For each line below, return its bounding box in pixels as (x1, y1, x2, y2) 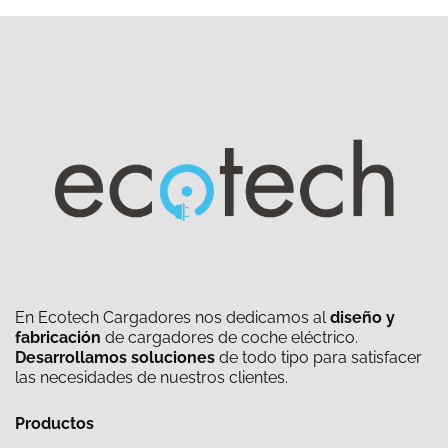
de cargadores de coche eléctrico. (101, 328, 358, 348)
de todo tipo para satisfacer (215, 348, 422, 368)
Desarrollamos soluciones (15, 348, 215, 368)
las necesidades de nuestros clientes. (15, 368, 288, 388)
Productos (15, 413, 94, 433)
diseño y (330, 308, 395, 328)
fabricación (15, 328, 101, 348)
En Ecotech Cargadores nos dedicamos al (15, 308, 330, 328)
